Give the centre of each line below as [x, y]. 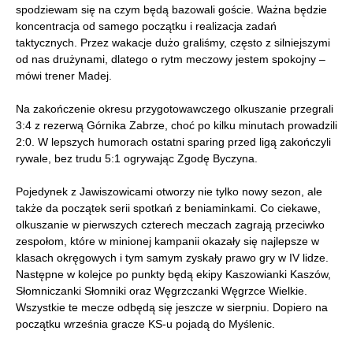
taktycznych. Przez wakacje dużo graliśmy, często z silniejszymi [173, 43]
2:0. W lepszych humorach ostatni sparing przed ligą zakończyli [173, 142]
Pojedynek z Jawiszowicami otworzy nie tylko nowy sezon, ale [169, 191]
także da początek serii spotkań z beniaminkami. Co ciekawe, [168, 208]
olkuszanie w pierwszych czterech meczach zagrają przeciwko [170, 225]
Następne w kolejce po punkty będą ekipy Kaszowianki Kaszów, [173, 274]
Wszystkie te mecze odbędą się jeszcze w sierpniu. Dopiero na [172, 307]
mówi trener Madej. [64, 76]
